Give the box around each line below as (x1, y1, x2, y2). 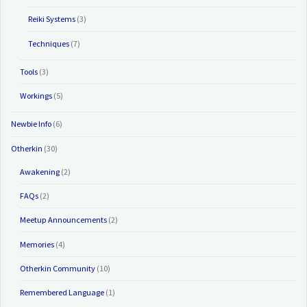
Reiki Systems (27, 14, 75, 25)
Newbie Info (11, 119, 52, 130)
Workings (19, 90, 52, 101)
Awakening (19, 166, 60, 177)
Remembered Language (19, 286, 104, 297)
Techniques (27, 38, 69, 49)
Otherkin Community (19, 262, 95, 273)
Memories (19, 238, 54, 249)
